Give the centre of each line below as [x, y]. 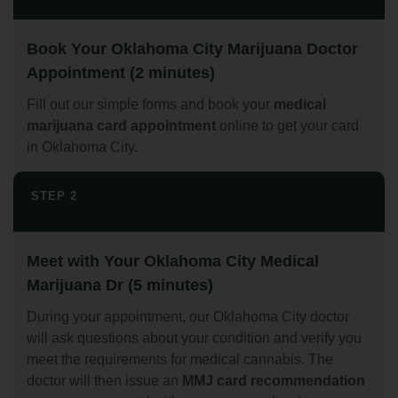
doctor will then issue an [104, 381]
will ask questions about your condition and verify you [194, 338]
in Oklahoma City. [82, 147]
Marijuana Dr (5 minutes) [120, 286]
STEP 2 [54, 196]
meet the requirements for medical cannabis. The [180, 360]
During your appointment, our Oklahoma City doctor [188, 317]
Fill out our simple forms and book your [150, 105]
